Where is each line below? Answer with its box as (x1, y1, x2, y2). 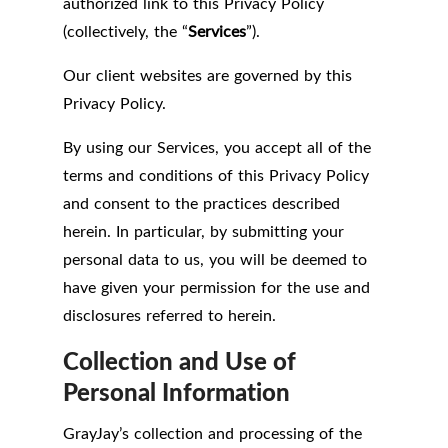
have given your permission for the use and (63, 276, 370, 299)
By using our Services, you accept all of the (63, 136, 371, 159)
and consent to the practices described (63, 192, 340, 215)
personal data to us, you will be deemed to (63, 248, 367, 271)
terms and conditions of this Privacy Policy (63, 164, 369, 187)
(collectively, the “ (63, 20, 188, 43)
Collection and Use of (63, 343, 296, 378)
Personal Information (63, 374, 290, 409)
